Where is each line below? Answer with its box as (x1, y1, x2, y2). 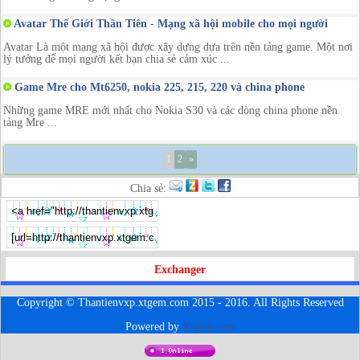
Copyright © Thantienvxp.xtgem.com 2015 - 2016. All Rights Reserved (16, 296, 344, 309)
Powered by (125, 320, 182, 333)
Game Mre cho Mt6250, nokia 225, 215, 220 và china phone (11, 80, 305, 93)
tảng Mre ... (3, 116, 57, 129)
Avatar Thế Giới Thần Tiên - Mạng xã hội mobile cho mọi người (11, 17, 328, 30)
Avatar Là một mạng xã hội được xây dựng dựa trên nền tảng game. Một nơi (3, 40, 353, 53)
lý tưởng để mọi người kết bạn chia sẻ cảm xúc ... (3, 52, 230, 65)
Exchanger (154, 263, 206, 276)
